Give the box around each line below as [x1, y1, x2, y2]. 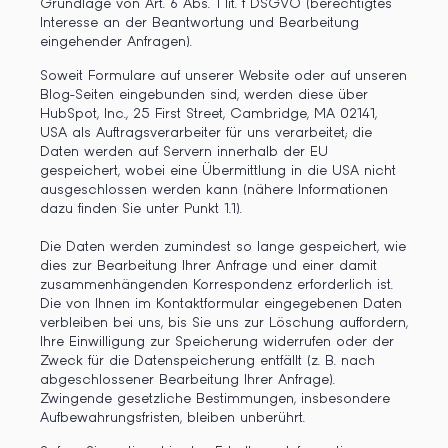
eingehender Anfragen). [40, 34, 192, 50]
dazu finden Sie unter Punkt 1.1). [40, 201, 242, 217]
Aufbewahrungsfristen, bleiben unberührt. [40, 410, 305, 426]
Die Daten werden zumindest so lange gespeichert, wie [40, 239, 406, 255]
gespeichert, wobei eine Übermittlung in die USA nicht [40, 163, 396, 179]
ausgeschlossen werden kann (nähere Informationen [40, 182, 388, 198]
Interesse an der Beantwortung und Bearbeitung [40, 15, 359, 31]
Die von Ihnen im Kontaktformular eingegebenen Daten [40, 296, 402, 312]
